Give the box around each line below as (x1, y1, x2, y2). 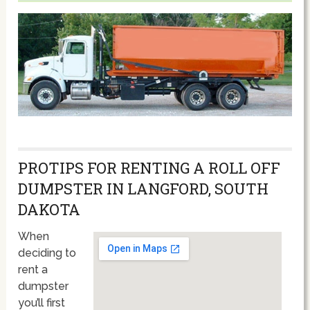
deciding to (18, 246, 77, 259)
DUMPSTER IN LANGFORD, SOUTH (18, 178, 269, 199)
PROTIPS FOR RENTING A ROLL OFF (18, 157, 281, 178)
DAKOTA (18, 199, 81, 219)
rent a (18, 262, 48, 276)
